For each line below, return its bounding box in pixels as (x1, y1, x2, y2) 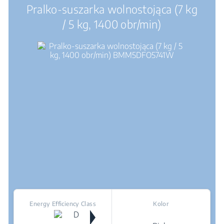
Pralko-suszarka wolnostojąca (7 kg (26, 2, 198, 16)
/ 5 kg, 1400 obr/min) (62, 17, 161, 31)
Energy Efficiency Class (29, 200, 96, 207)
